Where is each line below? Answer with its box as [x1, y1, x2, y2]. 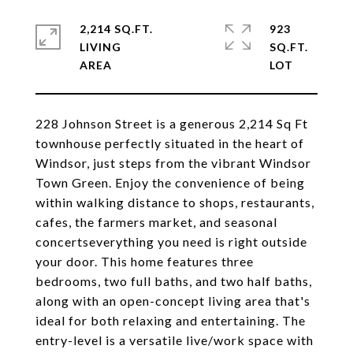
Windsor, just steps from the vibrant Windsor [35, 155, 311, 170]
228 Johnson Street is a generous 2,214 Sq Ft [35, 116, 308, 131]
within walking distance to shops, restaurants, [35, 195, 314, 210]
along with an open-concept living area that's [35, 293, 310, 308]
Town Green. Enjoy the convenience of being [35, 175, 305, 190]
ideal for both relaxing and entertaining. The [35, 313, 306, 328]
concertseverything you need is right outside [35, 234, 307, 249]
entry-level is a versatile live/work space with [35, 333, 314, 347]
